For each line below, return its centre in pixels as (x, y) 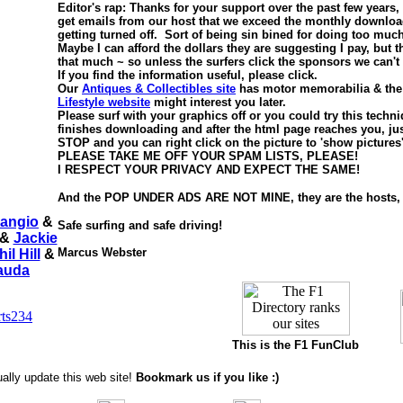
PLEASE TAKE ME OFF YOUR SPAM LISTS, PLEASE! (208, 156)
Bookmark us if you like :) (207, 377)
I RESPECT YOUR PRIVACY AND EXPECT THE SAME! (209, 170)
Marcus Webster (102, 252)
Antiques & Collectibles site (159, 89)
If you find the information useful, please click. (188, 75)
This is (251, 345)
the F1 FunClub (314, 345)
